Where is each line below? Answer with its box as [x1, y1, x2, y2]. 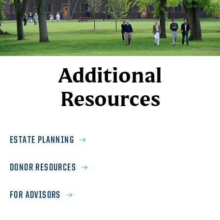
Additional [58, 66, 162, 88]
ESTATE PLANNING [10, 135, 74, 145]
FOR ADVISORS [10, 190, 61, 200]
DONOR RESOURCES [10, 163, 76, 173]
